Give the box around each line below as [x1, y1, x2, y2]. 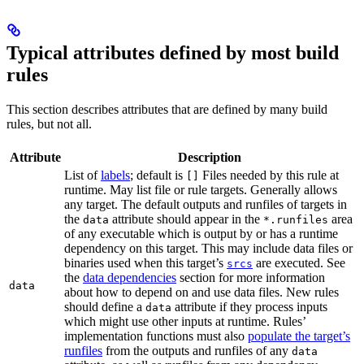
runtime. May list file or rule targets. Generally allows [64, 183, 337, 197]
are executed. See [253, 256, 345, 271]
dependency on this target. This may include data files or [64, 241, 353, 256]
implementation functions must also [64, 329, 248, 344]
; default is [130, 168, 186, 183]
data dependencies [83, 271, 176, 285]
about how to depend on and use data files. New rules [64, 285, 339, 300]
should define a [64, 300, 145, 314]
